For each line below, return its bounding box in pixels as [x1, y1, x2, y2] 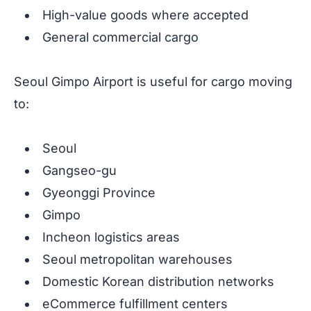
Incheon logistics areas [42, 230, 180, 245]
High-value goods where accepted [42, 8, 249, 23]
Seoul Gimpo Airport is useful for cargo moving [14, 74, 292, 90]
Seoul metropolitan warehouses [42, 252, 233, 267]
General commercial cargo [42, 30, 199, 45]
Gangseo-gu [42, 163, 117, 178]
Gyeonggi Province [42, 185, 155, 201]
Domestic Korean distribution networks [42, 274, 274, 289]
